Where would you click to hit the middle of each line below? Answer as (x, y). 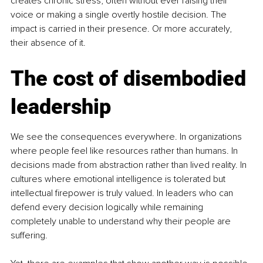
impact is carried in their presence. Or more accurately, (122, 29)
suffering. (29, 236)
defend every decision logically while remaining (108, 208)
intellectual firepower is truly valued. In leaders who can (123, 193)
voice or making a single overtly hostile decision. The (120, 15)
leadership (61, 107)
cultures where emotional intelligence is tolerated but (119, 179)
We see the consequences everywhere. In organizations (127, 137)
